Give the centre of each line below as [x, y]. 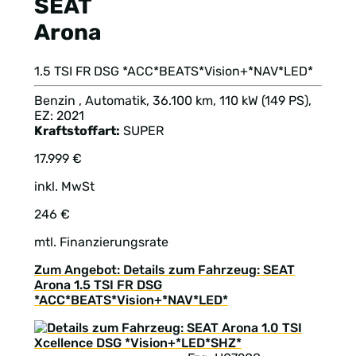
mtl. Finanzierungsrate [101, 242]
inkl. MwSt [64, 186]
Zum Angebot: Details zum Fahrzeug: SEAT [164, 269]
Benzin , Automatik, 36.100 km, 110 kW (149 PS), [173, 100]
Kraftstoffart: [77, 130]
